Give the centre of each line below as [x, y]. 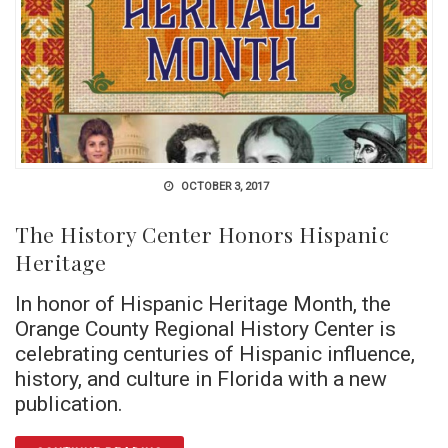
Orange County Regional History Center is [205, 328]
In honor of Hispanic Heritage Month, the [203, 303]
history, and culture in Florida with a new [201, 378]
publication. [69, 403]
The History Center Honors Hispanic [202, 233]
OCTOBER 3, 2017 [223, 186]
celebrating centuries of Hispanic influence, [215, 353]
